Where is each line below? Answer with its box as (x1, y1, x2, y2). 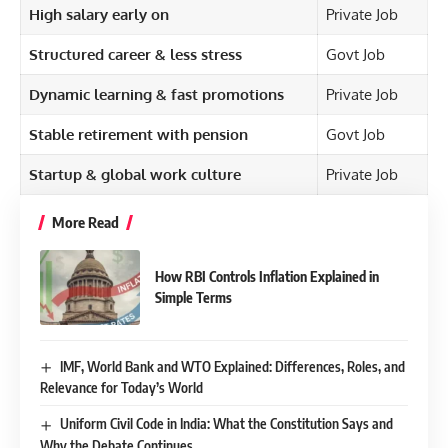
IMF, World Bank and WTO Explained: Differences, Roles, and (59, 357, 405, 375)
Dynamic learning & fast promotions (28, 84, 284, 104)
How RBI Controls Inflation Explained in (155, 268, 379, 285)
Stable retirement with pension (28, 124, 248, 144)
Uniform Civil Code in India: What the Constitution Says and (59, 415, 393, 433)
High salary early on (28, 4, 169, 24)
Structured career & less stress (28, 44, 242, 64)
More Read (52, 212, 119, 231)
